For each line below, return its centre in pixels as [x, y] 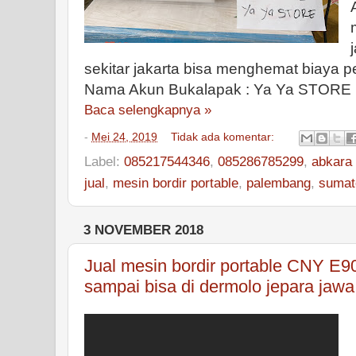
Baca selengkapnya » [148, 110]
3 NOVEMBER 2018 [143, 230]
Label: [104, 161]
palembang [279, 182]
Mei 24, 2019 [124, 137]
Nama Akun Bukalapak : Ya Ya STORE [218, 90]
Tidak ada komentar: [224, 137]
